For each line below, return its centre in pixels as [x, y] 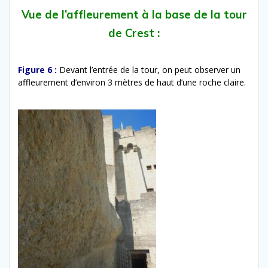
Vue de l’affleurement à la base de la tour [134, 14]
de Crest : [134, 33]
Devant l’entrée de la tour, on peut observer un [150, 69]
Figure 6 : [37, 69]
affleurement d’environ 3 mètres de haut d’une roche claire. [132, 82]
